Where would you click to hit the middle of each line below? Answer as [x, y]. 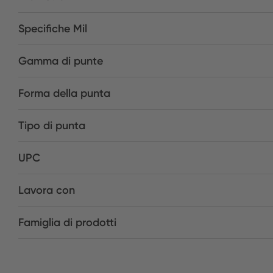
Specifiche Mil [53, 29]
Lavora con [47, 190]
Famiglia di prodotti [67, 222]
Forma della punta [64, 93]
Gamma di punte [61, 61]
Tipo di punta [52, 126]
